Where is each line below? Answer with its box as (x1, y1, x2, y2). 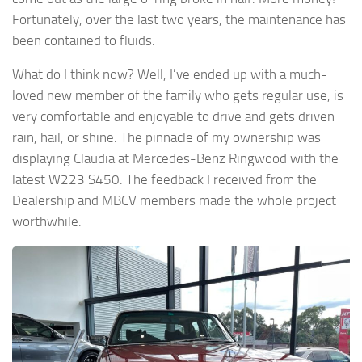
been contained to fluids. (12, 32, 155, 48)
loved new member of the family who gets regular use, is (12, 87, 343, 104)
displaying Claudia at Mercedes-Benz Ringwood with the (12, 150, 339, 167)
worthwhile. (12, 213, 82, 230)
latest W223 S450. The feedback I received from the (12, 171, 317, 188)
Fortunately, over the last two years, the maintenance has (12, 11, 346, 27)
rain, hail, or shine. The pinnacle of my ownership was (12, 129, 321, 146)
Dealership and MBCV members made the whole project (12, 192, 336, 209)
